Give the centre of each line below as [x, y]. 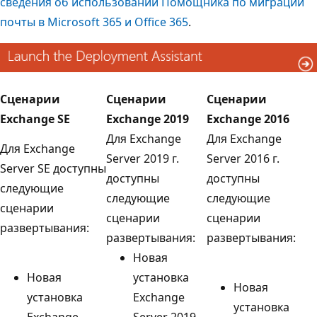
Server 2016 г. [243, 158]
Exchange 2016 [248, 119]
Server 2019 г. [143, 158]
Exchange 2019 [148, 119]
